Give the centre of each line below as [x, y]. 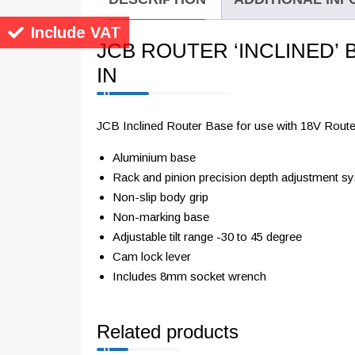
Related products [168, 333]
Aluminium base [154, 158]
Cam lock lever [152, 257]
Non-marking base [161, 217]
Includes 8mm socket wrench [189, 277]
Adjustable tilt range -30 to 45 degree [207, 237]
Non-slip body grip [160, 197]
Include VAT [76, 33]
